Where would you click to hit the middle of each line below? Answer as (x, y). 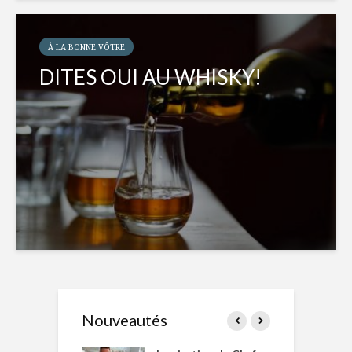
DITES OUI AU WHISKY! (150, 77)
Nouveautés (125, 320)
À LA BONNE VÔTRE (86, 48)
